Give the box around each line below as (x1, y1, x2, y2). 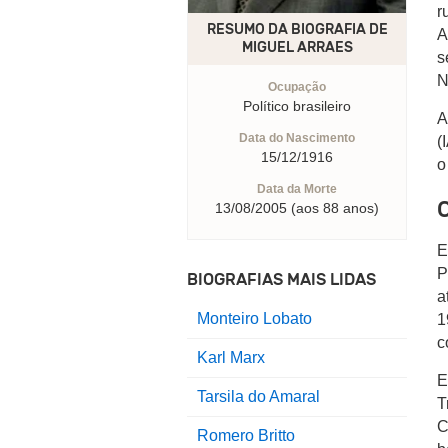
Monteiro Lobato (197, 310, 312, 328)
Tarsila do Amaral (197, 388, 320, 406)
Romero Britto (197, 427, 295, 445)
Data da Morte (257, 182, 337, 197)
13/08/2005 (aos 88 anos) (215, 200, 379, 217)
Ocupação (268, 80, 326, 95)
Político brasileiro (243, 98, 351, 115)
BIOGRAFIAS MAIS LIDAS (187, 270, 376, 290)
